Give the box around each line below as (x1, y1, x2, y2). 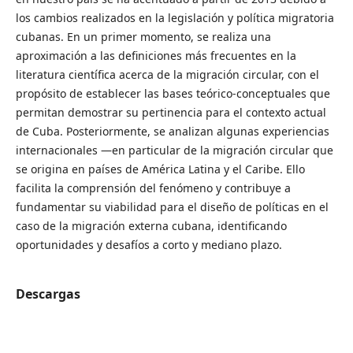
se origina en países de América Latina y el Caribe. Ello (15, 161, 305, 176)
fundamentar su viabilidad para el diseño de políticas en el (15, 199, 329, 214)
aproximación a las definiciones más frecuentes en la (15, 47, 296, 63)
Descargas (15, 284, 80, 303)
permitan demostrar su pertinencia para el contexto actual (15, 104, 326, 120)
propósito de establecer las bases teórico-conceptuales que (15, 85, 330, 101)
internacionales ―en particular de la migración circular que (15, 142, 333, 158)
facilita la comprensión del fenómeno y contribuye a (15, 180, 291, 195)
